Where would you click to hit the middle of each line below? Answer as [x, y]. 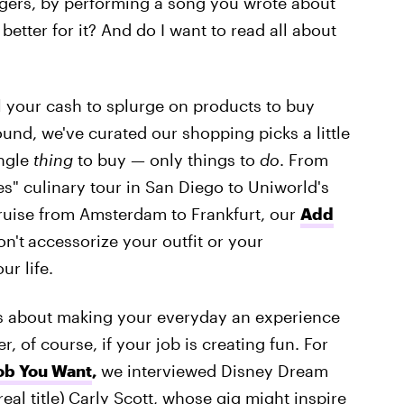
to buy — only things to [166, 160]
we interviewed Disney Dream [214, 371]
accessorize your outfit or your [145, 241]
